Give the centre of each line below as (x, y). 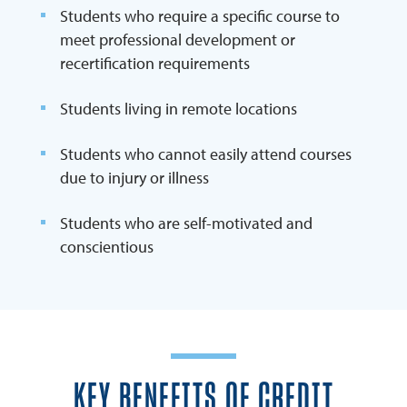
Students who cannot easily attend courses (206, 154)
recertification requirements (155, 64)
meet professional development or (178, 40)
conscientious (107, 247)
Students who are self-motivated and (186, 223)
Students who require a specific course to (200, 16)
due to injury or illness (134, 178)
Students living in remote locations (179, 109)
